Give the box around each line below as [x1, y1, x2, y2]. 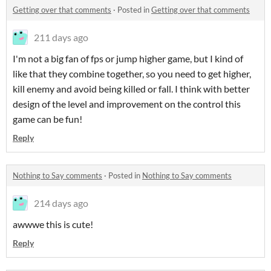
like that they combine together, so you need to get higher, [13, 67, 251, 79]
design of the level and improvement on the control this [13, 97, 241, 109]
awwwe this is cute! [13, 218, 93, 230]
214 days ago [34, 197, 88, 209]
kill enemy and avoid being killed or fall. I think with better [13, 82, 250, 94]
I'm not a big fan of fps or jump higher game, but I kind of [13, 52, 243, 64]
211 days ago [34, 31, 88, 43]
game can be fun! [13, 113, 82, 125]
